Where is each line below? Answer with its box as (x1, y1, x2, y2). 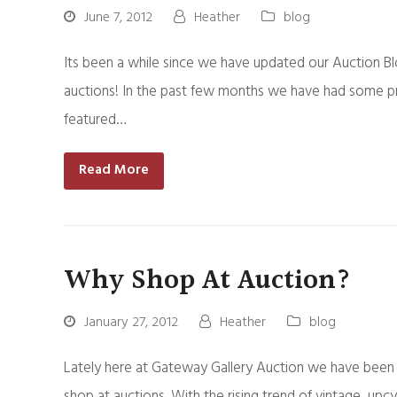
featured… (64, 108, 127, 132)
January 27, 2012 (84, 310, 178, 334)
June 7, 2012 (84, 6, 152, 29)
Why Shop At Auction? (64, 258, 351, 302)
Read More (78, 159, 149, 183)
